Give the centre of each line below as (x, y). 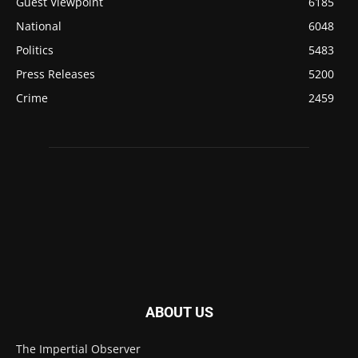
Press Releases (56, 74)
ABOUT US (179, 312)
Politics (35, 50)
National (39, 26)
